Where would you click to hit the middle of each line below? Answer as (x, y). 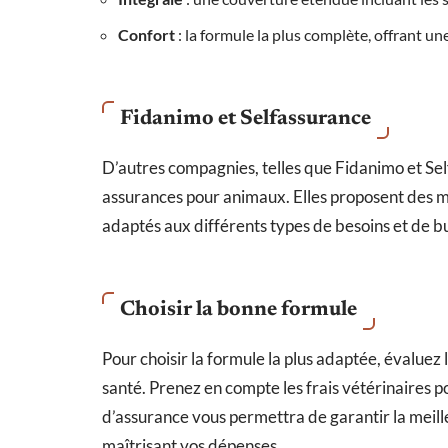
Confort (146, 34)
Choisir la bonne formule (238, 310)
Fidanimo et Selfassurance (245, 119)
